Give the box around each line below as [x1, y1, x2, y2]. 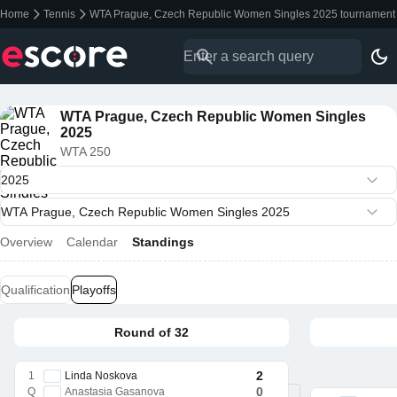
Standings [132, 235, 194, 249]
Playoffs [72, 283, 116, 297]
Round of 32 [114, 325, 189, 339]
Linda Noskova [65, 370, 137, 382]
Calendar [66, 235, 118, 249]
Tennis [43, 8, 75, 20]
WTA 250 [60, 144, 111, 159]
